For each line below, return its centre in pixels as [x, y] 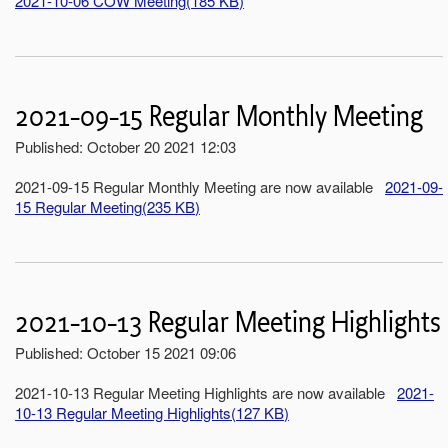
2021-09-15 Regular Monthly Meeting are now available [200, 186]
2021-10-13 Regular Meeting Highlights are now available [206, 392]
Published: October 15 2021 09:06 [125, 352]
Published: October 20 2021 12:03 [125, 146]
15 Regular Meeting [78, 206]
